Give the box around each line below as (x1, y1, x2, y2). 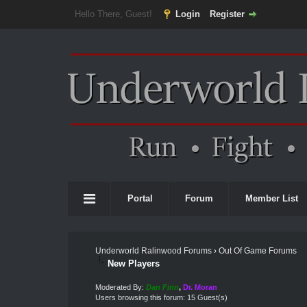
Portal (127, 193, 153, 204)
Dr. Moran (182, 283, 217, 291)
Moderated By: (95, 283, 146, 291)
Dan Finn (145, 283, 179, 291)
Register (209, 9, 245, 19)
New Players (107, 258, 160, 269)
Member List (245, 193, 298, 204)
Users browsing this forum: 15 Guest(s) (95, 293, 228, 302)
